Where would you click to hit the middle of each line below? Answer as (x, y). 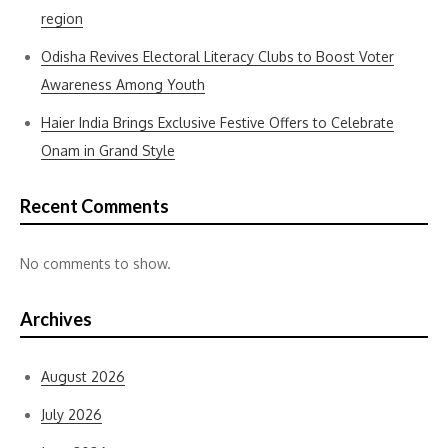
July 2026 (71, 414)
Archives (56, 319)
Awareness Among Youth (123, 84)
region (62, 18)
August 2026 (83, 376)
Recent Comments (94, 206)
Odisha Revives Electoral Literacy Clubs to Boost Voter (217, 56)
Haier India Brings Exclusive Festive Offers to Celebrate (217, 122)
